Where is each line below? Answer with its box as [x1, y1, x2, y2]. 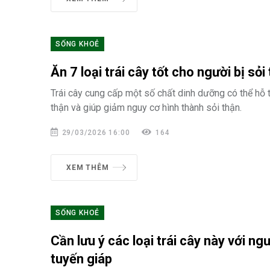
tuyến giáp [51, 251, 112, 266]
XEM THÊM [66, 163, 109, 172]
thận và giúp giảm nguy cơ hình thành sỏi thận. [51, 102, 242, 113]
